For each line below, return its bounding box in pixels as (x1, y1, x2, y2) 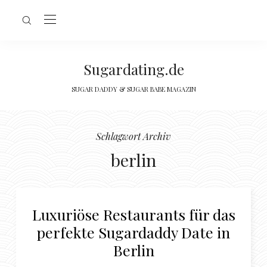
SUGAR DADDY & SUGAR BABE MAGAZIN (71, 85, 196, 94)
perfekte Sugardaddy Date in (37, 222, 230, 242)
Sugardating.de (83, 60, 184, 79)
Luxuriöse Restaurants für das (32, 204, 235, 224)
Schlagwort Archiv (96, 130, 171, 142)
